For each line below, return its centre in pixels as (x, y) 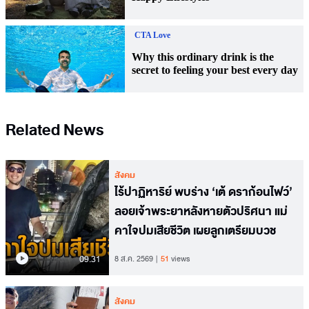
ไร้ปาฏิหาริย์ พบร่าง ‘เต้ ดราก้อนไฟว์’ (203, 192)
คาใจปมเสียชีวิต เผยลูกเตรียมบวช (195, 231)
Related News (55, 131)
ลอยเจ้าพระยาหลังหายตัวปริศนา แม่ (201, 212)
